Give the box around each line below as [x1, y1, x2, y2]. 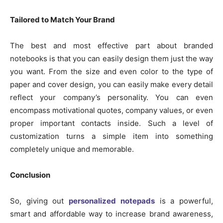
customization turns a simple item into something [10, 131, 213, 141]
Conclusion [10, 170, 50, 180]
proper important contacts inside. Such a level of [10, 118, 213, 128]
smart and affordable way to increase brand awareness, [10, 209, 213, 219]
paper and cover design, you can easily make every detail [10, 80, 213, 90]
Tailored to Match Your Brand [10, 15, 115, 25]
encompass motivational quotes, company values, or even [10, 106, 213, 115]
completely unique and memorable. [10, 144, 134, 154]
